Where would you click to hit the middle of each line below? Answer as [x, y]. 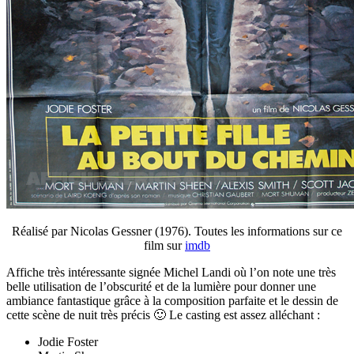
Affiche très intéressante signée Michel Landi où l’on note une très [171, 272]
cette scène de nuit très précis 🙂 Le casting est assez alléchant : [163, 314]
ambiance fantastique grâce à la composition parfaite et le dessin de [172, 300]
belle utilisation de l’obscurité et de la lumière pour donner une [161, 286]
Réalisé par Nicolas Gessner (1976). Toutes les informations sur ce [177, 231]
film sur [164, 245]
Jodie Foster [68, 341]
